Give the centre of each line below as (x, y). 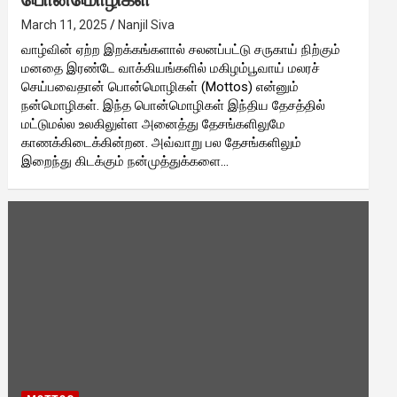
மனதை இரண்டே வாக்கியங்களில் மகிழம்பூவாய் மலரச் (171, 68)
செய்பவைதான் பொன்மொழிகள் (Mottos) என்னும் (160, 86)
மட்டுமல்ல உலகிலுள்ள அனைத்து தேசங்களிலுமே (154, 124)
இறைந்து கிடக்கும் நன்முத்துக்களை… (125, 161)
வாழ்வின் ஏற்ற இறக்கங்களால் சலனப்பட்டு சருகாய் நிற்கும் (181, 49)
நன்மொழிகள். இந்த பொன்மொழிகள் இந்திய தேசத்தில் (174, 105)
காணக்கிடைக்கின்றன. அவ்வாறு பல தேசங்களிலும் (162, 142)
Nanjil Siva (147, 24)
